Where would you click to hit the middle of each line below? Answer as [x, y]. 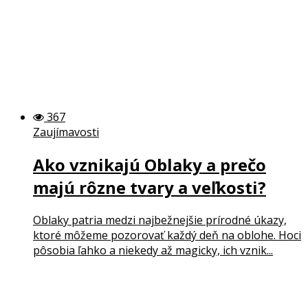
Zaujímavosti [66, 132]
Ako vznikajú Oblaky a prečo [150, 164]
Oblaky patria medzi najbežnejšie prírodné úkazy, [160, 220]
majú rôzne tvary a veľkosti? [150, 187]
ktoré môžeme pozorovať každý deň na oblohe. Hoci [167, 235]
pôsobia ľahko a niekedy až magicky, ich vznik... [153, 250]
